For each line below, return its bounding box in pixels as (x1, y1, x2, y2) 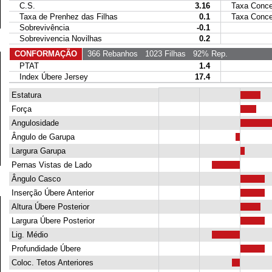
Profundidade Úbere (8, 244, 81, 253)
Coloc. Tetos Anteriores (8, 258, 93, 267)
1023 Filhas (137, 49, 186, 58)
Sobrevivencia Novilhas (9, 34, 102, 43)
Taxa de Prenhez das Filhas (9, 12, 118, 21)
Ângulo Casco (8, 174, 61, 183)
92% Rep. (185, 49, 228, 58)
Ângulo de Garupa (8, 132, 75, 141)
